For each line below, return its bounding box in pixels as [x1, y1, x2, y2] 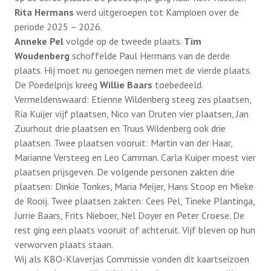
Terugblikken [28, 70, 97, 85]
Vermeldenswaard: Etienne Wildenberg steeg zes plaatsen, [15, 93, 251, 105]
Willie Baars [97, 79, 152, 91]
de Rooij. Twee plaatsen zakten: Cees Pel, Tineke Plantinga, [15, 195, 255, 207]
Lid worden [29, 116, 77, 128]
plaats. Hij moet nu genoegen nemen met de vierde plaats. [15, 64, 251, 76]
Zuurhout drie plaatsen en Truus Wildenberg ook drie [15, 122, 226, 134]
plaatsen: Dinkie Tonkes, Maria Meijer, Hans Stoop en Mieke [15, 180, 253, 192]
